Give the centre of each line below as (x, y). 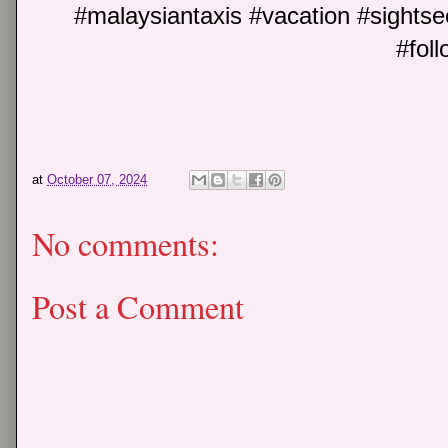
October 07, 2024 (97, 179)
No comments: (125, 244)
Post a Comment (138, 306)
